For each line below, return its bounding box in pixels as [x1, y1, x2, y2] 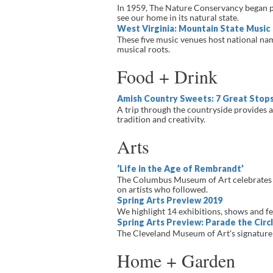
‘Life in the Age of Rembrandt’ [117, 163, 244, 174]
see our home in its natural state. [117, 12, 239, 23]
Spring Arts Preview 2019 [117, 195, 222, 205]
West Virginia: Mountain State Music [117, 23, 270, 34]
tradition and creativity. [117, 114, 205, 124]
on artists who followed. [117, 184, 208, 194]
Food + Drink [117, 64, 218, 88]
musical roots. [117, 44, 170, 54]
